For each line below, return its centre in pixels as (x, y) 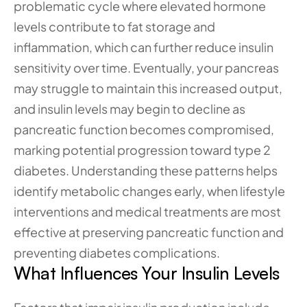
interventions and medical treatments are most (147, 211)
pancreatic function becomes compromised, (144, 129)
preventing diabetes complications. (117, 253)
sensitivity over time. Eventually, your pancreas (146, 67)
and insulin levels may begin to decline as (130, 109)
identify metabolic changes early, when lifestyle (149, 191)
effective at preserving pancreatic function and (149, 232)
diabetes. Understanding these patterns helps (146, 170)
